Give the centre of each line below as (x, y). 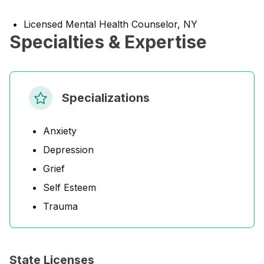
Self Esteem (70, 187)
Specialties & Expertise (108, 42)
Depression (68, 150)
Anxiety (60, 131)
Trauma (60, 206)
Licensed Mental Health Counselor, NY (110, 24)
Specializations (106, 98)
